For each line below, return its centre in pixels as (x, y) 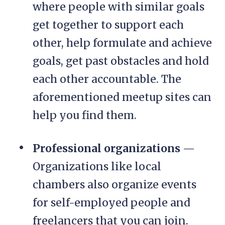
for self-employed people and (111, 203)
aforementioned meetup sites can (122, 97)
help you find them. (85, 116)
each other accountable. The (107, 79)
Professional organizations (106, 149)
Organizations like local (97, 167)
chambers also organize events (115, 185)
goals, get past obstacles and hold (121, 61)
